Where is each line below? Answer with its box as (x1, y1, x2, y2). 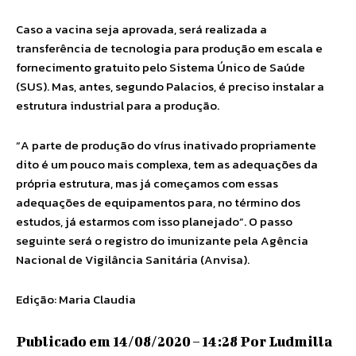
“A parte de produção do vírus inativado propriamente (16, 136, 316, 154)
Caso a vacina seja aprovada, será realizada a (16, 20, 267, 38)
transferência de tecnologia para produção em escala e (16, 39, 323, 57)
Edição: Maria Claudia (16, 290, 136, 308)
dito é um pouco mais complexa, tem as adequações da (16, 155, 318, 173)
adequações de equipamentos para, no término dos (16, 193, 300, 211)
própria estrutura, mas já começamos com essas (16, 174, 278, 192)
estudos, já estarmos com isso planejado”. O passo (16, 212, 292, 230)
